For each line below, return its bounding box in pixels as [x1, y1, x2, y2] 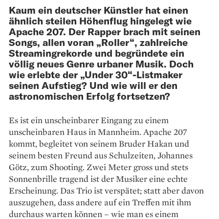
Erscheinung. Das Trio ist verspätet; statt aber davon [9, 184, 204, 196]
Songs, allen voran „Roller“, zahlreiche [9, 36, 188, 48]
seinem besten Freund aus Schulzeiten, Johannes [9, 149, 193, 161]
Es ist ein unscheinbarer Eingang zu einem [9, 114, 169, 126]
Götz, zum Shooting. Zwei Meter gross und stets [9, 161, 188, 173]
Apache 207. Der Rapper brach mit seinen [9, 25, 200, 37]
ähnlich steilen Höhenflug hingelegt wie [9, 14, 192, 26]
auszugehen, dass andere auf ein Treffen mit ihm [9, 196, 191, 208]
